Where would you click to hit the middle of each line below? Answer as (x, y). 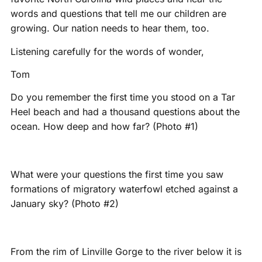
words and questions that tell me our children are (118, 14)
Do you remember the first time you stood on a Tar (123, 97)
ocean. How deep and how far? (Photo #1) (104, 127)
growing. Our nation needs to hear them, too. (110, 28)
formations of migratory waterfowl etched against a (124, 189)
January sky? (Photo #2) (64, 204)
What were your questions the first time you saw (117, 175)
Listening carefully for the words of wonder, (107, 51)
